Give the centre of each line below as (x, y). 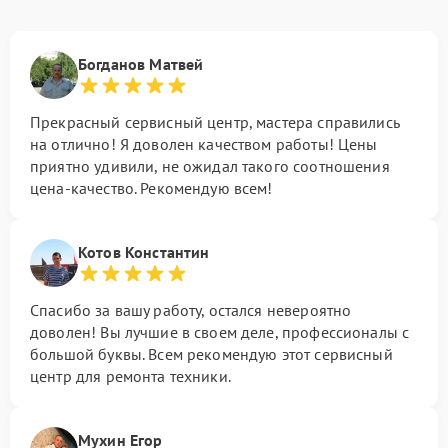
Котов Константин (144, 252)
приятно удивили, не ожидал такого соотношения (210, 166)
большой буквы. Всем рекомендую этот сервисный (211, 354)
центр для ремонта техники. (130, 376)
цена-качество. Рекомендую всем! (151, 188)
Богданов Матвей (141, 64)
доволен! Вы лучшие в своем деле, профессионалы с (220, 332)
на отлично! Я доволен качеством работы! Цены (204, 144)
